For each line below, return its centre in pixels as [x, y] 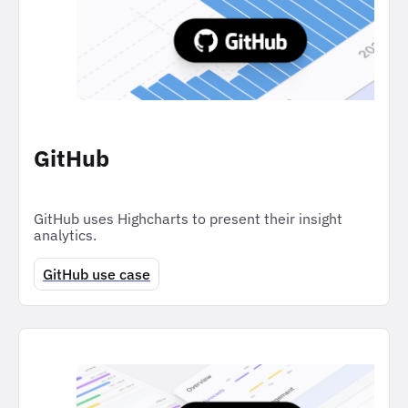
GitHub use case [97, 275]
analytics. [65, 235]
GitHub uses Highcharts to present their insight [188, 219]
